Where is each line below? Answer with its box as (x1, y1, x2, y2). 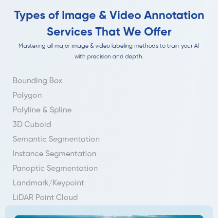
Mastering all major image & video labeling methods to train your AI (18, 42, 200, 49)
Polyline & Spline (13, 106, 72, 114)
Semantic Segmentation (13, 135, 100, 144)
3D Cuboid (13, 120, 51, 129)
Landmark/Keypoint (13, 179, 84, 187)
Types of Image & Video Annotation (14, 9, 204, 22)
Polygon (13, 91, 42, 100)
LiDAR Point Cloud (13, 193, 78, 202)
